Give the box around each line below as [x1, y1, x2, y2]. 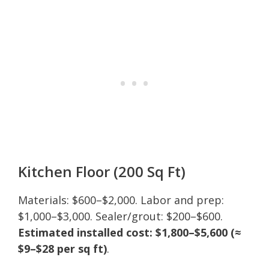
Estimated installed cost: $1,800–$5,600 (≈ [18, 225, 241, 240]
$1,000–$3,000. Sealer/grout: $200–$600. [18, 208, 223, 223]
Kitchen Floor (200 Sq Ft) [18, 161, 186, 181]
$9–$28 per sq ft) [18, 241, 107, 256]
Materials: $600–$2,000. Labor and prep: [18, 192, 224, 207]
